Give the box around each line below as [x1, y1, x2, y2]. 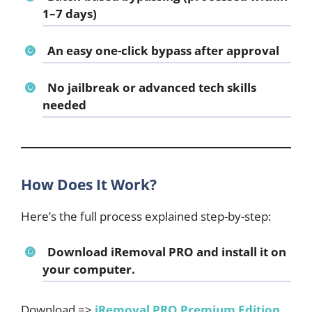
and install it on [193, 243, 286, 260]
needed [42, 97, 86, 114]
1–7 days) [42, 6, 97, 22]
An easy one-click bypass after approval [47, 42, 279, 59]
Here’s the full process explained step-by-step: [21, 208, 271, 225]
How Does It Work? [21, 175, 157, 195]
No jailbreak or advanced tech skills [47, 79, 256, 96]
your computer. [42, 260, 135, 277]
